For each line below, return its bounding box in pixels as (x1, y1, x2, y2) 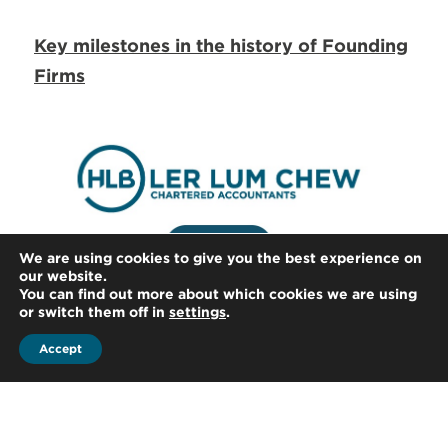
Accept (39, 341, 82, 356)
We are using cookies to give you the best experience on (19, 250, 422, 266)
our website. (19, 268, 107, 284)
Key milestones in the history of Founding (34, 34, 408, 56)
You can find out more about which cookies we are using (19, 286, 417, 302)
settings (169, 304, 226, 320)
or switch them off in (19, 304, 169, 320)
